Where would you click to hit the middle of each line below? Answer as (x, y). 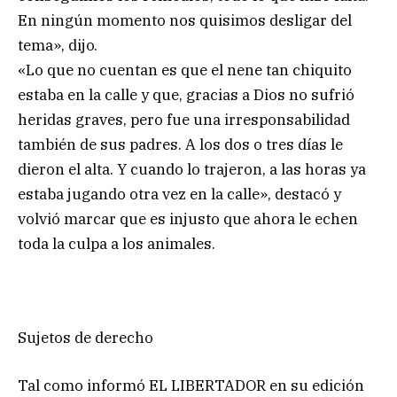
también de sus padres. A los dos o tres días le (180, 145)
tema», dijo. (58, 46)
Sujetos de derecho (86, 338)
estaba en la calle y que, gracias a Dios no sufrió (186, 95)
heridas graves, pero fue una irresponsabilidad (184, 120)
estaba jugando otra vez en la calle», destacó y (179, 195)
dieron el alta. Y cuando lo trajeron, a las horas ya (192, 170)
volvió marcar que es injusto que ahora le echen (188, 219)
